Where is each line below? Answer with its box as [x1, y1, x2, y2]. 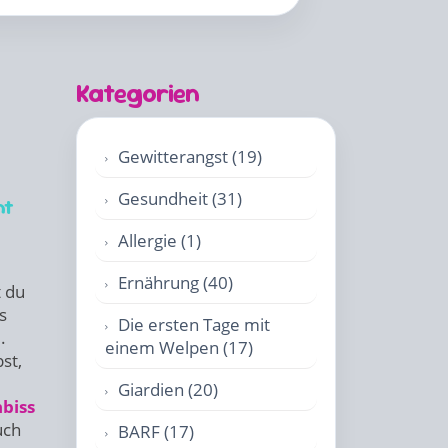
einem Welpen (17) [105, 336, 253, 359]
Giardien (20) [118, 378, 218, 401]
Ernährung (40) [118, 271, 233, 294]
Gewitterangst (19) [118, 145, 262, 168]
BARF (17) [118, 420, 194, 443]
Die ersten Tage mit [118, 313, 270, 336]
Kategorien [76, 77, 200, 109]
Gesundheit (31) [118, 187, 242, 210]
